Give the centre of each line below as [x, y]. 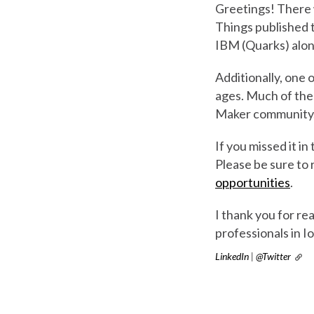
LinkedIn [232, 256]
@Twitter [273, 256]
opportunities [253, 182]
